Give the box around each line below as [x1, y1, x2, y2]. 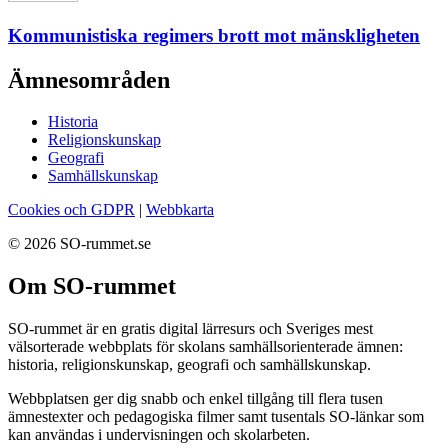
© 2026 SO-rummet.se [8, 235, 151, 253]
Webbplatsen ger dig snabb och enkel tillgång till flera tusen [8, 390, 383, 408]
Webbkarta [146, 201, 214, 219]
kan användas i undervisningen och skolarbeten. [8, 426, 310, 444]
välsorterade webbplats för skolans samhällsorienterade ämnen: [8, 338, 403, 356]
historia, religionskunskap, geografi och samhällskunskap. [8, 356, 371, 374]
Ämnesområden [8, 66, 170, 93]
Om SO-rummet [8, 273, 176, 300]
